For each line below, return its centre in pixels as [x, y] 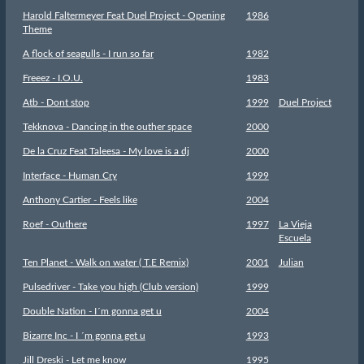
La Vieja [295, 224]
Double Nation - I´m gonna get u [92, 311]
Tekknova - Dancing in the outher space [107, 126]
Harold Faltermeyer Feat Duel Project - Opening [123, 15]
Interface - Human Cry [69, 175]
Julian [291, 262]
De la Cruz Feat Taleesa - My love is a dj [106, 151]
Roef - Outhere [54, 224]
